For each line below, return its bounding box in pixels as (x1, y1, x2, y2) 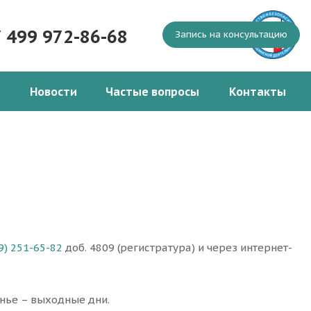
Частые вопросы (106, 85, 199, 99)
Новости (30, 85, 77, 99)
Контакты (229, 85, 286, 99)
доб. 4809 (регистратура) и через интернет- (62, 241, 292, 255)
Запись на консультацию (175, 28, 287, 40)
